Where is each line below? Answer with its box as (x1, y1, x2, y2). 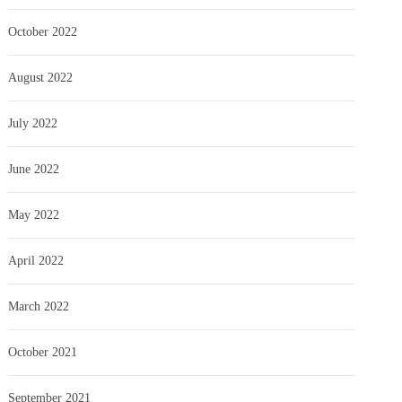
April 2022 (8, 253, 65, 267)
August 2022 (8, 70, 74, 84)
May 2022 (8, 207, 60, 222)
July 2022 (8, 116, 58, 130)
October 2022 (8, 24, 78, 39)
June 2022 (8, 162, 60, 176)
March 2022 (8, 299, 70, 313)
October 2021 (8, 345, 78, 359)
